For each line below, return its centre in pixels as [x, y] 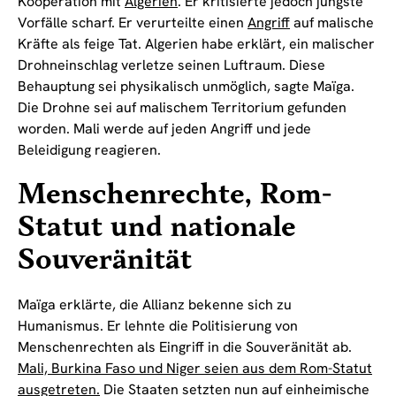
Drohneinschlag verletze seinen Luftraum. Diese [171, 65]
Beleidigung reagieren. [89, 149]
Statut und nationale [157, 227]
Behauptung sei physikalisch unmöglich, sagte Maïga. [186, 86]
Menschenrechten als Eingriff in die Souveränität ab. [185, 346]
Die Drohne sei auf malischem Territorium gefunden [182, 107]
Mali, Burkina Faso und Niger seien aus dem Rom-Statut [195, 368]
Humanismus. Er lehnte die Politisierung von [158, 325]
